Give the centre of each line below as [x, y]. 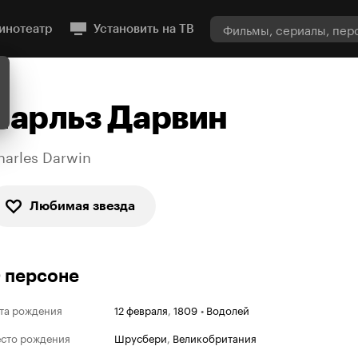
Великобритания [215, 337]
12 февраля [141, 309]
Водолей [228, 309]
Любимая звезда [82, 206]
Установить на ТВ [144, 29]
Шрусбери [141, 337]
